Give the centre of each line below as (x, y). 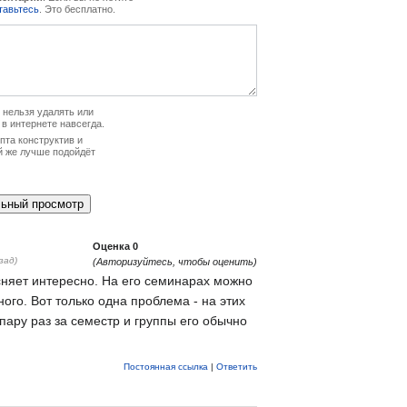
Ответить (237, 366)
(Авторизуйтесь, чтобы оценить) (175, 261)
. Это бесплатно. (77, 9)
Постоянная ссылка (166, 366)
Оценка (113, 246)
